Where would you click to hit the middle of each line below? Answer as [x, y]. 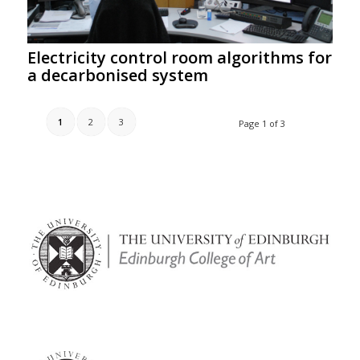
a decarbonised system [117, 76]
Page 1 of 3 [262, 124]
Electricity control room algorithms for [179, 58]
